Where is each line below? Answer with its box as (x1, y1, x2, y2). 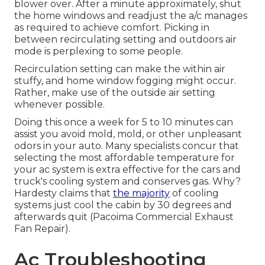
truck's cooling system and (14, 176, 143, 188)
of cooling (170, 188, 219, 199)
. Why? (208, 176, 241, 188)
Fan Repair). (14, 223, 70, 235)
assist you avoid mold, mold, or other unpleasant (14, 128, 242, 140)
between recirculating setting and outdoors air (14, 34, 237, 46)
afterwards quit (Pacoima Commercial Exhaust (14, 211, 234, 223)
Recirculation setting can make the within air (14, 63, 225, 75)
